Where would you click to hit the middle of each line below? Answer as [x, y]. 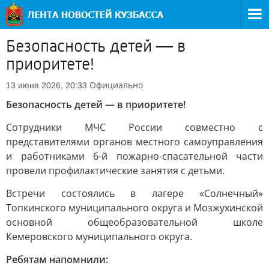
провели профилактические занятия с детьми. [115, 171]
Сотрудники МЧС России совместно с [134, 127]
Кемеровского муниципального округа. [99, 237]
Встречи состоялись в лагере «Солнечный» [134, 193]
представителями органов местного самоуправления [134, 142]
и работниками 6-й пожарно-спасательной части [134, 156]
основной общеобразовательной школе [134, 222]
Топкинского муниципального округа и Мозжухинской [134, 208]
